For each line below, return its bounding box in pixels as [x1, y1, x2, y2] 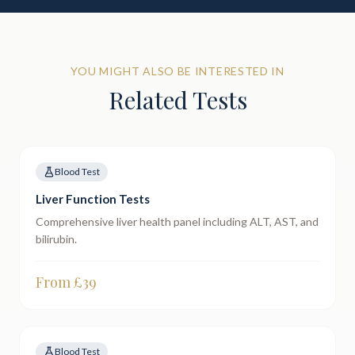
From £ [36, 273, 82, 292]
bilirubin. [36, 232, 77, 246]
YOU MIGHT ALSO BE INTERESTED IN [71, 64, 284, 78]
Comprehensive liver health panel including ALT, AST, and [36, 215, 319, 228]
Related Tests [108, 84, 247, 116]
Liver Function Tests [36, 192, 150, 206]
